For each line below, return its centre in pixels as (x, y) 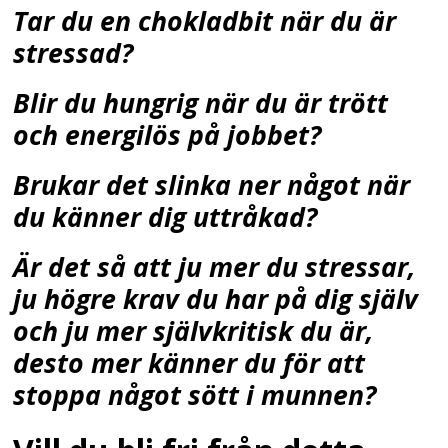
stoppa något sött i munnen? (195, 394)
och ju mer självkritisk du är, (194, 330)
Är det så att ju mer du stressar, (215, 266)
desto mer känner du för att (189, 362)
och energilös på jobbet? (167, 134)
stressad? (73, 53)
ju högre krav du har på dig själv (216, 298)
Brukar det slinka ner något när (212, 184)
